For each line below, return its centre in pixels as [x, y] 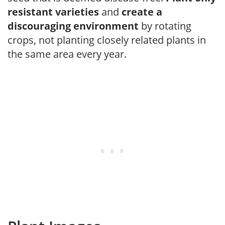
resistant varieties [53, 12]
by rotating [165, 26]
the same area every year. [67, 54]
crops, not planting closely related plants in [107, 40]
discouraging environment [73, 26]
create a [142, 12]
